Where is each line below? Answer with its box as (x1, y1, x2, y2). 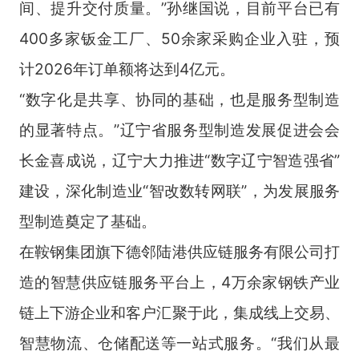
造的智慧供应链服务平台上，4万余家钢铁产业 (18, 272, 341, 292)
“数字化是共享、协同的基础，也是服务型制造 (18, 89, 341, 109)
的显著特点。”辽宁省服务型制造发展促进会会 (18, 119, 341, 139)
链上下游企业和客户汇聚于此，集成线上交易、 (18, 302, 341, 322)
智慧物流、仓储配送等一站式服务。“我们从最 (18, 333, 341, 353)
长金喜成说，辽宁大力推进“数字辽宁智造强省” (18, 150, 341, 170)
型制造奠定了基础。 (18, 211, 156, 231)
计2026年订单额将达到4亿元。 (18, 58, 235, 79)
